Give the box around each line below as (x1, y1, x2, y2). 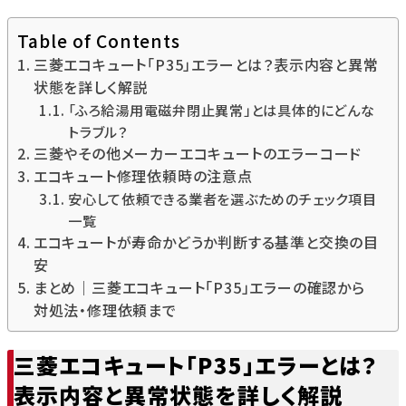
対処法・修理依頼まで (33, 299, 177, 322)
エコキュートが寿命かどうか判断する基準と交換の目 (33, 231, 380, 254)
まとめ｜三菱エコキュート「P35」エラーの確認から (33, 276, 365, 299)
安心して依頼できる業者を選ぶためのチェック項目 (68, 188, 377, 209)
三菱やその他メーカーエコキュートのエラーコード (33, 142, 362, 165)
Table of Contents (17, 28, 181, 54)
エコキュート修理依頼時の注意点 (33, 165, 253, 188)
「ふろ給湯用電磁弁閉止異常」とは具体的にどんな (68, 100, 375, 121)
